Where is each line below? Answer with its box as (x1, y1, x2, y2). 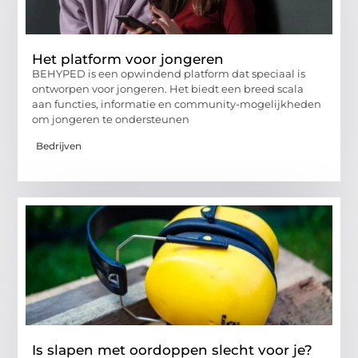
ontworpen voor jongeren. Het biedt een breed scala (32, 82, 304, 96)
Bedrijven (36, 139, 82, 152)
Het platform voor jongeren (32, 51, 225, 68)
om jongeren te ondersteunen (32, 113, 190, 126)
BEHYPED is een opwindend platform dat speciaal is (32, 67, 306, 81)
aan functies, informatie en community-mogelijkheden (32, 97, 322, 111)
